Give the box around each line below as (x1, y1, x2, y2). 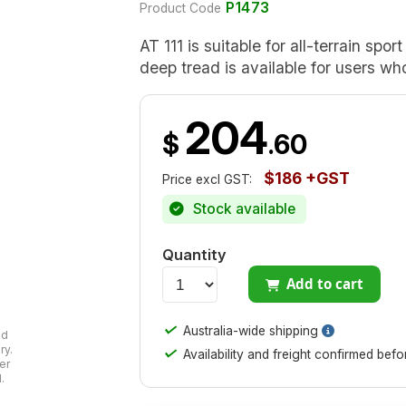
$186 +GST (264, 169, 350, 188)
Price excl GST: (162, 172, 252, 188)
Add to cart (286, 274, 364, 293)
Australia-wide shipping (179, 324, 323, 339)
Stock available (189, 199, 295, 217)
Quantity (162, 245, 227, 264)
